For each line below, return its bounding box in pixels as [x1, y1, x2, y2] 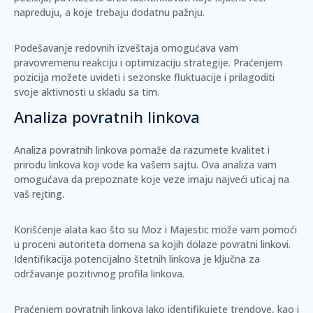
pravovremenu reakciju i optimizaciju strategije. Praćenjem [14, 56, 282, 69]
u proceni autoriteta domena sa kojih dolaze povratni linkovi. [14, 238, 291, 251]
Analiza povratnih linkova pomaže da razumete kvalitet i [14, 143, 270, 156]
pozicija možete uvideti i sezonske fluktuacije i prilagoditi [14, 71, 275, 84]
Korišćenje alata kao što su [14, 223, 141, 236]
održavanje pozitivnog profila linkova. [14, 267, 184, 280]
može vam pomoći [209, 223, 297, 236]
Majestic [170, 223, 209, 236]
